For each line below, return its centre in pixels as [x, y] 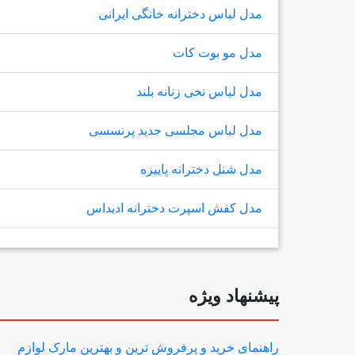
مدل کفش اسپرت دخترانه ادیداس [175, 208]
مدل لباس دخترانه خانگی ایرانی [181, 14]
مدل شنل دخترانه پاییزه [202, 169]
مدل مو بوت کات [218, 53]
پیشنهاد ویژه [234, 296]
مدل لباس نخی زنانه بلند [200, 92]
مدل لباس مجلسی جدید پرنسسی [176, 130]
